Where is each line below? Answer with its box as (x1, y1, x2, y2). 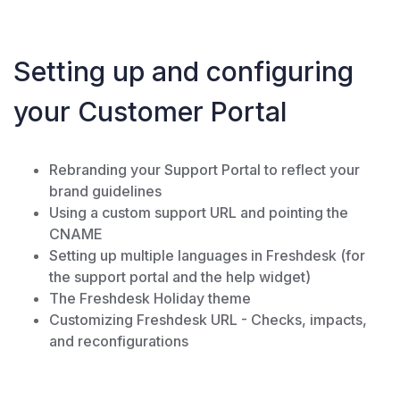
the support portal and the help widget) (49, 268, 311, 287)
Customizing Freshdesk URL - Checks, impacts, (49, 311, 367, 329)
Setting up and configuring (13, 55, 354, 88)
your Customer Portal (13, 96, 287, 129)
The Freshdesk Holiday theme (49, 289, 251, 308)
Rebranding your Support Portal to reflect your (49, 161, 360, 179)
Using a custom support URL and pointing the (49, 204, 348, 222)
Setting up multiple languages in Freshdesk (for (49, 246, 365, 265)
